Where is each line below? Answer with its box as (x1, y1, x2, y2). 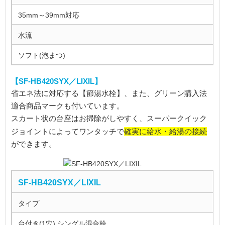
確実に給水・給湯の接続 (124, 127, 207, 136)
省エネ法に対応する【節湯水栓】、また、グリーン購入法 (11, 89, 207, 97)
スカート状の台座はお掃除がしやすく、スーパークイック (11, 114, 207, 123)
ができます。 (11, 140, 57, 148)
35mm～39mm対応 (18, 11, 80, 19)
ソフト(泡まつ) (18, 51, 66, 59)
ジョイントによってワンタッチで (11, 127, 125, 136)
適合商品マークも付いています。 (11, 101, 125, 110)
